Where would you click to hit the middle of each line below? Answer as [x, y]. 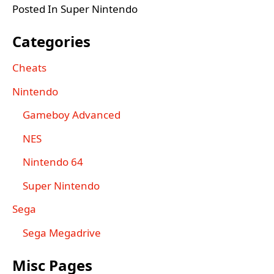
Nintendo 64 [53, 162]
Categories [51, 42]
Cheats [29, 68]
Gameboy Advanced [72, 115]
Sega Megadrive [62, 232]
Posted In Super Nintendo [75, 9]
